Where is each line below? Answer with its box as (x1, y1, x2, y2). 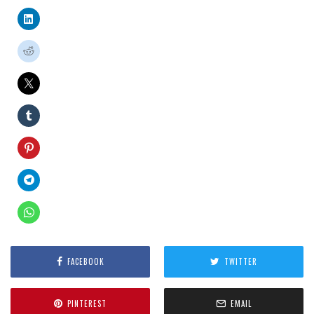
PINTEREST (67, 298, 107, 310)
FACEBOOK (67, 256, 104, 268)
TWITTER (224, 256, 257, 268)
